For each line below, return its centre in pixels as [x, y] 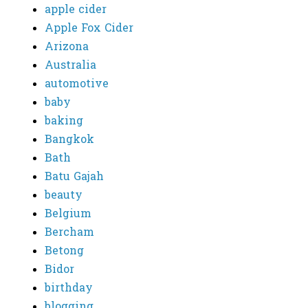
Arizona [67, 47]
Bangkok [69, 140]
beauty [64, 196]
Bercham [69, 233]
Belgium [68, 214]
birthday [69, 289]
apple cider [76, 10]
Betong [64, 252]
